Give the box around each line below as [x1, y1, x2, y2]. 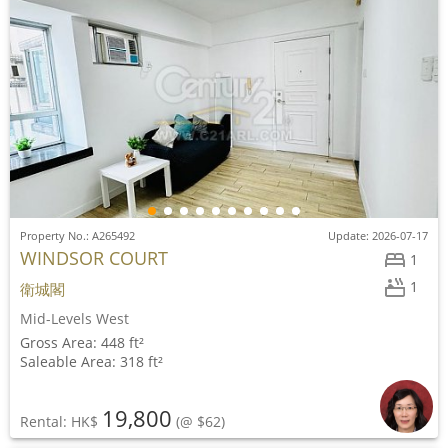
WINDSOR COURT [20, 246, 168, 270]
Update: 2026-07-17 [328, 228, 428, 243]
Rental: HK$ [20, 412, 102, 431]
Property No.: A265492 [20, 228, 135, 243]
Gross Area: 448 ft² [20, 333, 144, 352]
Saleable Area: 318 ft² [20, 352, 163, 371]
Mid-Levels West [20, 309, 129, 328]
